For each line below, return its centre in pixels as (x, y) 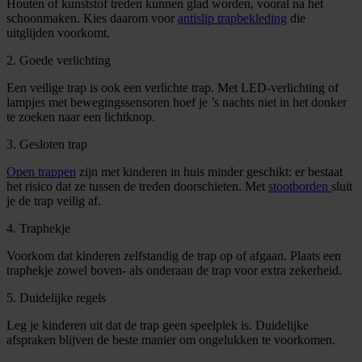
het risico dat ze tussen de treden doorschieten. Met (137, 186)
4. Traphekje (38, 228)
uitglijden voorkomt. (58, 32)
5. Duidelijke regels (56, 297)
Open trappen (41, 171)
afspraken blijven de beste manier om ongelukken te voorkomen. (171, 339)
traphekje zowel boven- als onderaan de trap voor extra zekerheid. (174, 270)
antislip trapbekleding (232, 18)
